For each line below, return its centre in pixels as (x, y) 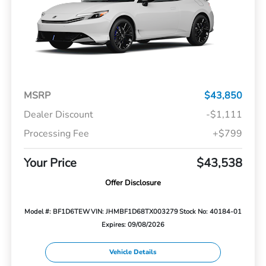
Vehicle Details (133, 252)
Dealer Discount (58, 115)
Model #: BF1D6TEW (57, 212)
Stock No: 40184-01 (211, 212)
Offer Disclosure (133, 183)
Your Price (50, 163)
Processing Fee (56, 134)
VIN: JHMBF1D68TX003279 (134, 212)
